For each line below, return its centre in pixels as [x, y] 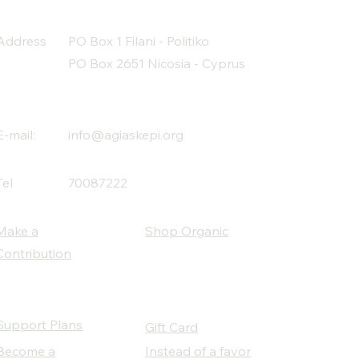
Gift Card [172, 327]
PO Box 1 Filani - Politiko [139, 41]
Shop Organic [187, 231]
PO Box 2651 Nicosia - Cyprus [157, 63]
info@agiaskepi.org [126, 135]
